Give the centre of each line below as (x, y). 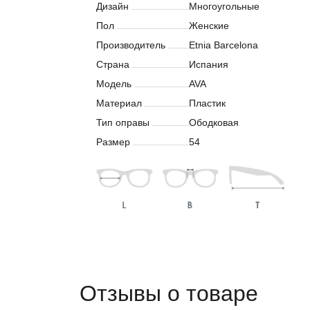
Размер (113, 142)
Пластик (207, 103)
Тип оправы (123, 122)
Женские (209, 26)
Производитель (131, 45)
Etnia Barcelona (224, 45)
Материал (119, 103)
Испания (209, 64)
